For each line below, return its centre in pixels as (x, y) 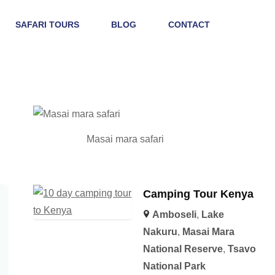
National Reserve (183, 249)
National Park (174, 266)
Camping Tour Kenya (198, 194)
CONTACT (189, 25)
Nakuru (160, 231)
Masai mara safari (126, 139)
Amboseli (174, 214)
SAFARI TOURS (47, 25)
